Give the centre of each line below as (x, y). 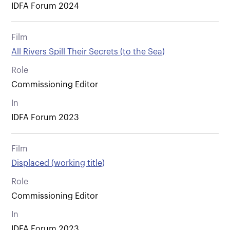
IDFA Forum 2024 (45, 6)
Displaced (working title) (58, 163)
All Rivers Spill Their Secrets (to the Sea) (88, 52)
